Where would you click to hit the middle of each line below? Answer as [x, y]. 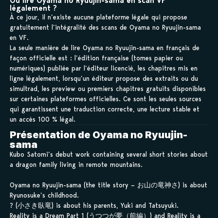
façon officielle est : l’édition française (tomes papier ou [96, 58]
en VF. [19, 37]
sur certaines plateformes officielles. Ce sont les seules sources [106, 99]
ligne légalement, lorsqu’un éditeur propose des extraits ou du [104, 78]
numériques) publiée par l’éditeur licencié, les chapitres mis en [104, 68]
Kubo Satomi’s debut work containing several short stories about [109, 154]
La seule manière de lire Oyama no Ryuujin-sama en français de [105, 47]
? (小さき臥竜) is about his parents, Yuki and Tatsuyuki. [94, 205]
